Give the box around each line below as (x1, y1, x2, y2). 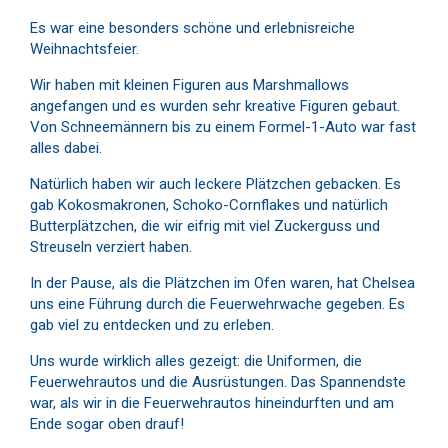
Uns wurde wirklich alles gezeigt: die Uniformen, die (30, 351, 362, 370)
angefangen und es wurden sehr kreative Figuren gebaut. (30, 96, 400, 115)
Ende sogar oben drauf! (30, 414, 184, 433)
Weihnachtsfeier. (30, 39, 139, 58)
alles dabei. (30, 138, 102, 157)
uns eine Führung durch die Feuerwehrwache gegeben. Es (30, 294, 405, 313)
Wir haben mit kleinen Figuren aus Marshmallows (30, 75, 349, 94)
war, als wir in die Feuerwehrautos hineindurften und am (30, 393, 394, 412)
